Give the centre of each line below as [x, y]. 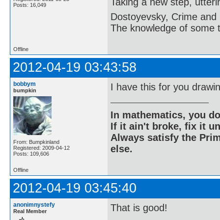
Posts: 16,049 [30, 5]
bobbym [25, 84]
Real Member [30, 211]
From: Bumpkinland [36, 142]
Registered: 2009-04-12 [41, 148]
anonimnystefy [34, 205]
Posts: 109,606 [31, 153]
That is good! [139, 207]
